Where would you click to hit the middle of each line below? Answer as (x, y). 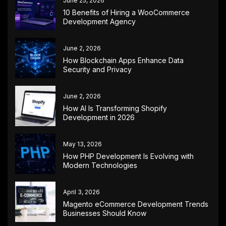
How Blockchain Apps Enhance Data (123, 60)
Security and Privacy (97, 69)
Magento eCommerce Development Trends (136, 204)
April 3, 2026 (81, 192)
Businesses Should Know (105, 213)
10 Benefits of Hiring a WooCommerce (126, 12)
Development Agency (99, 21)
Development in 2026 (99, 117)
